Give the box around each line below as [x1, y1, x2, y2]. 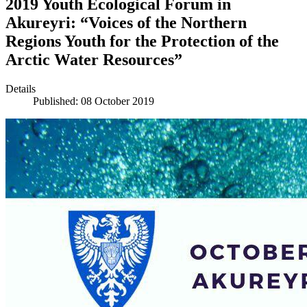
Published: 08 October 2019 [33, 95, 154, 107]
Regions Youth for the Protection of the [5, 32, 279, 50]
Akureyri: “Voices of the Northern [5, 13, 247, 32]
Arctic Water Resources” [5, 50, 182, 69]
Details [5, 82, 36, 95]
